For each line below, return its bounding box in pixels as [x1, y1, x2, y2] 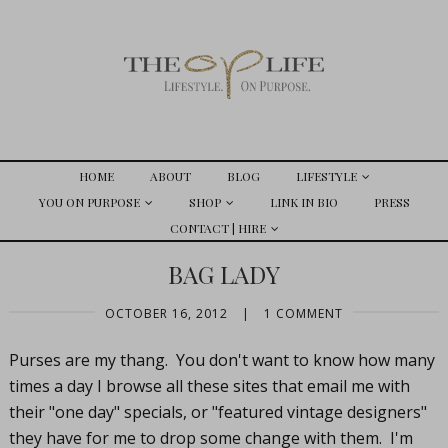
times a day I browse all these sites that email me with [8, 375, 410, 397]
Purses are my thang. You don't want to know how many [8, 349, 435, 371]
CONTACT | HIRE [169, 220, 266, 236]
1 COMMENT [264, 305, 343, 322]
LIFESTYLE [295, 168, 357, 184]
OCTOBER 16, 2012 [105, 305, 228, 322]
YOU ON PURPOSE [38, 194, 140, 210]
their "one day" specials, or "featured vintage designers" [8, 401, 427, 423]
